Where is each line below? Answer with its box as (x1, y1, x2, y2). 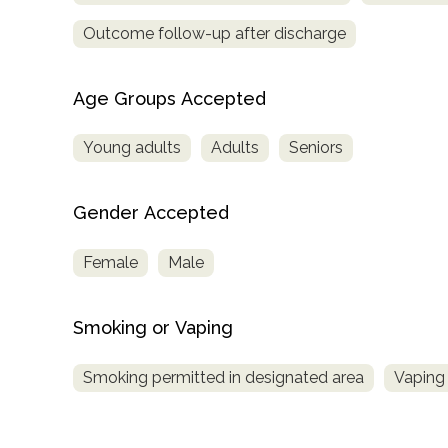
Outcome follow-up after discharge (83, 23, 346, 43)
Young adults (83, 138, 181, 158)
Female (83, 253, 138, 273)
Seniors (289, 138, 343, 158)
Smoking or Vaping (73, 317, 233, 339)
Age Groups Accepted (73, 87, 266, 109)
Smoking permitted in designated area (83, 368, 364, 388)
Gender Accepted (73, 202, 229, 224)
